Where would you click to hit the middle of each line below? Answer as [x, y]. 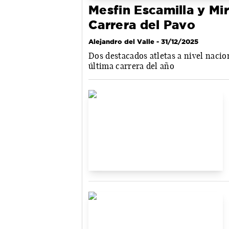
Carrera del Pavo [142, 25]
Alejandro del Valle [121, 41]
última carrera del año [132, 66]
